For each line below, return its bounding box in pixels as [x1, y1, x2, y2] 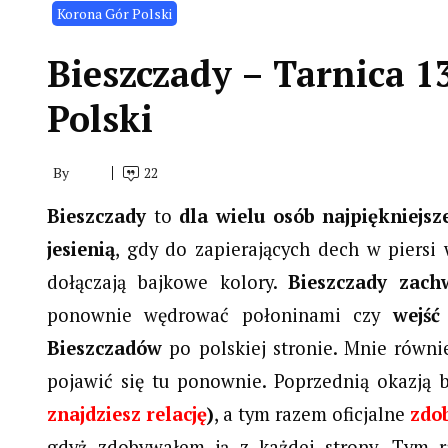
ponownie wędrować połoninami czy [47, 303, 393, 328]
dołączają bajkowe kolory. [47, 270, 289, 295]
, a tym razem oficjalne [214, 402, 411, 427]
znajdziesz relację [47, 402, 208, 427]
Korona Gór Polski [57, 4, 172, 24]
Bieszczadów [47, 336, 162, 361]
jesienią [47, 237, 115, 262]
